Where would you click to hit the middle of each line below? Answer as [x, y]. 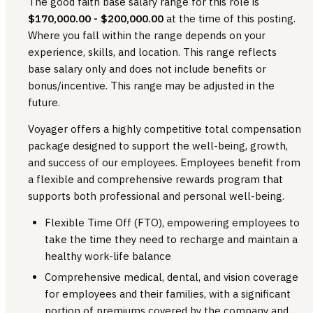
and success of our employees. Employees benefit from [164, 162]
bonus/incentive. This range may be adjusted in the [151, 85]
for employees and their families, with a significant [168, 293]
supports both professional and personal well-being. [156, 196]
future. [44, 102]
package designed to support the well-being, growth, [158, 145]
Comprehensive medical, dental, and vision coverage [172, 277]
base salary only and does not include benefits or [147, 68]
